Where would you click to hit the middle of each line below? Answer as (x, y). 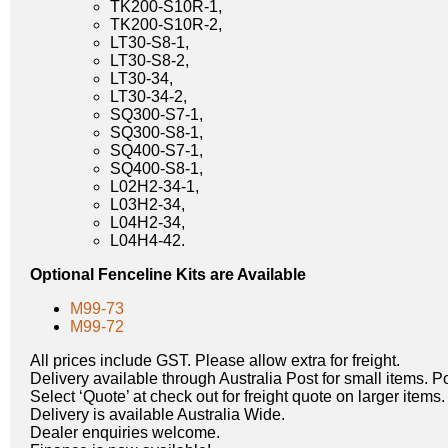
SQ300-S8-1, (156, 132)
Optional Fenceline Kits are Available (168, 274)
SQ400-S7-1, (156, 150)
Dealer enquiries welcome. (125, 432)
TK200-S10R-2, (166, 24)
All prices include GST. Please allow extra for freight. (215, 360)
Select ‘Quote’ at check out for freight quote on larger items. (237, 396)
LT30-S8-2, (149, 60)
